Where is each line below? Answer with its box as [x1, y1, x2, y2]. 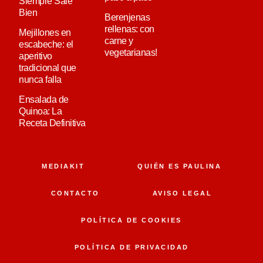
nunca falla [19, 74, 62, 85]
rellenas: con [104, 23, 154, 34]
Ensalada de [19, 94, 69, 104]
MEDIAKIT [42, 162, 85, 170]
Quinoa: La [19, 106, 62, 116]
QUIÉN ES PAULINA [137, 162, 221, 170]
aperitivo [19, 50, 52, 61]
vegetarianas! [104, 47, 157, 58]
